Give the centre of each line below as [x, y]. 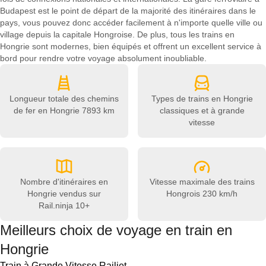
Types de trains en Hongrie [202, 99]
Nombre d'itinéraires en [64, 182]
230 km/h [219, 194]
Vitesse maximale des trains [202, 182]
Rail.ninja [56, 205]
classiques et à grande [202, 110]
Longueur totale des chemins [64, 99]
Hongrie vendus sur [64, 194]
